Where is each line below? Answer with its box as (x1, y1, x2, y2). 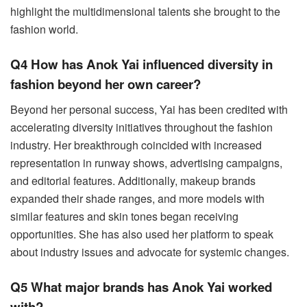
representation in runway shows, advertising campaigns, (10, 154, 282, 171)
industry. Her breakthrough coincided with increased (10, 136, 262, 153)
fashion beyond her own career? (10, 75, 201, 94)
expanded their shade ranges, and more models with (10, 190, 265, 206)
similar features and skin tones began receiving (10, 208, 238, 224)
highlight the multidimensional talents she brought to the (10, 3, 280, 19)
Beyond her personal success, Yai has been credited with (10, 101, 288, 117)
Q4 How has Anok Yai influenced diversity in (10, 55, 273, 74)
